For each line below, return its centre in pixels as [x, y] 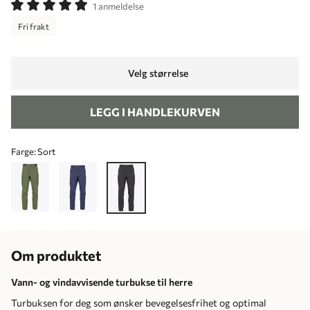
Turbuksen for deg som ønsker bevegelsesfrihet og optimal [139, 302]
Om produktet [56, 255]
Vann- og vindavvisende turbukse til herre [102, 282]
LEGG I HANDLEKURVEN [155, 111]
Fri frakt [34, 26]
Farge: [24, 151]
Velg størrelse [158, 73]
